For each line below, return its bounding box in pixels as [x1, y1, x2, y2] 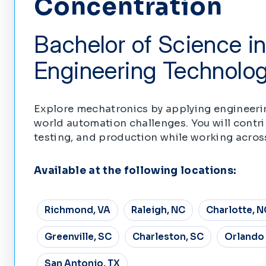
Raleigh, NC [131, 204, 185, 216]
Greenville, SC [44, 231, 112, 243]
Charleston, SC [132, 231, 204, 243]
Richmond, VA [44, 204, 110, 216]
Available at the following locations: [34, 164, 237, 178]
